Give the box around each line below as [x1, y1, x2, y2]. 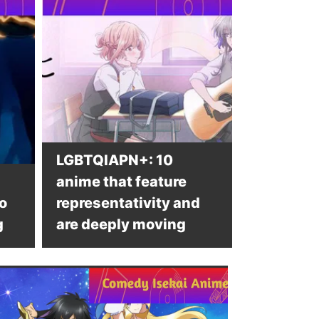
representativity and [56, 194, 200, 211]
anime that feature [56, 173, 187, 190]
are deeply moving [56, 216, 186, 233]
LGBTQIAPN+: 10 [56, 152, 173, 169]
